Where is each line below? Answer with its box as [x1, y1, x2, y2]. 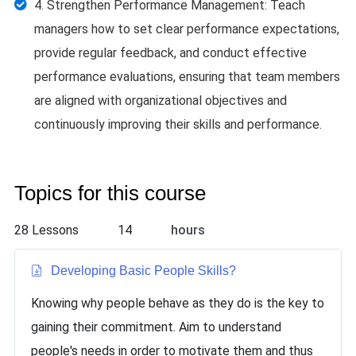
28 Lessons [14, 222, 79, 238]
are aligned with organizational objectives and [34, 93, 287, 108]
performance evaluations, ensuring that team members [34, 69, 340, 84]
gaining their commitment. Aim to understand [31, 319, 281, 335]
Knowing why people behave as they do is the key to [31, 296, 324, 311]
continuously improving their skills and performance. [34, 117, 322, 132]
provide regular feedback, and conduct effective [34, 45, 307, 60]
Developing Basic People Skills [51, 264, 229, 277]
